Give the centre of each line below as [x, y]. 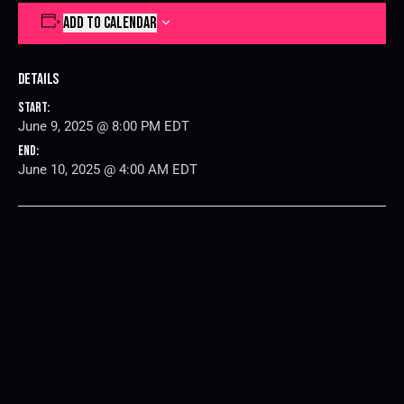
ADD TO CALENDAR [110, 23]
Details [39, 78]
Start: [34, 107]
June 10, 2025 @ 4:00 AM [95, 169]
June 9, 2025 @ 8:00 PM [91, 126]
